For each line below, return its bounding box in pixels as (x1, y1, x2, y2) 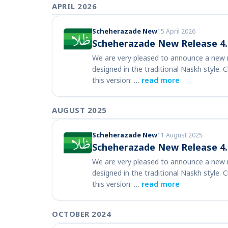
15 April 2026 (157, 27, 195, 36)
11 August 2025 (157, 131, 203, 139)
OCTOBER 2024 (52, 209, 111, 219)
